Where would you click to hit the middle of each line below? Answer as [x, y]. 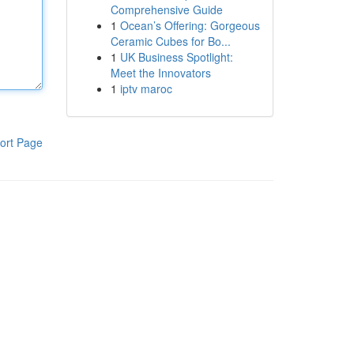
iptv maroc [146, 88]
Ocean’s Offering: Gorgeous [190, 25]
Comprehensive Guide [166, 9]
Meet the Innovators [160, 73]
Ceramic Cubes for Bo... [170, 41]
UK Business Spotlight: [176, 57]
